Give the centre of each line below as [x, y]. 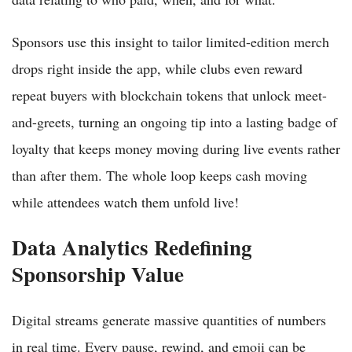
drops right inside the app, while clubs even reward [157, 68]
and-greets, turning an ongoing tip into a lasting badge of [174, 121]
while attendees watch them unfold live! [125, 202]
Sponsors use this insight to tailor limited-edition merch [170, 41]
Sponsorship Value [98, 273]
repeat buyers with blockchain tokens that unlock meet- [169, 95]
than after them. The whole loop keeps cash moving [159, 175]
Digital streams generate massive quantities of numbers [169, 319]
